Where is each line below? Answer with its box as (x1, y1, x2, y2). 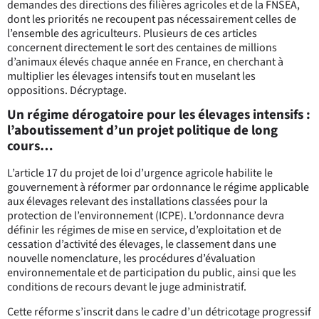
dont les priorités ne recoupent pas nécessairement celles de (7, 11, 296, 27)
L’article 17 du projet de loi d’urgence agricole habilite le (7, 165, 273, 182)
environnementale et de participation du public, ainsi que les (7, 265, 296, 281)
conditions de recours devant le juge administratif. (7, 279, 249, 296)
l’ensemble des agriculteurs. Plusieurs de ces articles (7, 26, 257, 41)
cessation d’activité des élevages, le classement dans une (7, 236, 276, 253)
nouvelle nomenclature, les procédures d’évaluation (7, 251, 256, 267)
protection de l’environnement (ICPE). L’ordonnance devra (7, 208, 284, 224)
